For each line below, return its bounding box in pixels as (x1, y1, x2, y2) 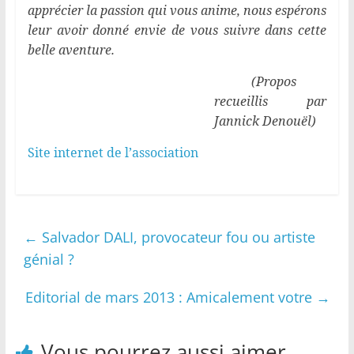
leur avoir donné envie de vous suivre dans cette (27, 21, 327, 40)
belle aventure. (27, 41, 115, 59)
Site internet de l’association (27, 144, 198, 162)
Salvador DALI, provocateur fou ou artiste (37, 228, 315, 247)
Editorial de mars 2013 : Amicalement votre (25, 288, 317, 307)
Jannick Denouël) (213, 112, 316, 130)
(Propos (250, 73, 296, 91)
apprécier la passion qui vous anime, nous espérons (27, 2, 327, 20)
